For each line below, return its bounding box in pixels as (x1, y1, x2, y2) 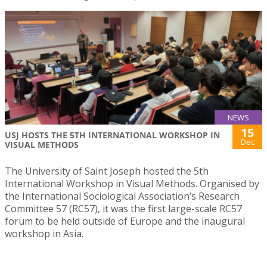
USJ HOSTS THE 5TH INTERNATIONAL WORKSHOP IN (5, 129, 220, 141)
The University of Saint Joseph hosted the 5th (5, 164, 209, 178)
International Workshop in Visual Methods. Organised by (5, 176, 259, 190)
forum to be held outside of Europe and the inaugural (5, 214, 245, 228)
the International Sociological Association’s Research (5, 189, 240, 203)
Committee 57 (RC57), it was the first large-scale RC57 (5, 201, 242, 215)
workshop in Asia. (5, 226, 83, 240)
